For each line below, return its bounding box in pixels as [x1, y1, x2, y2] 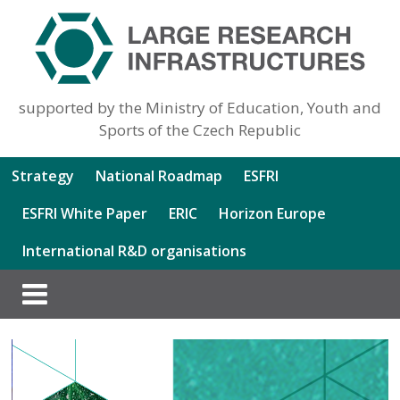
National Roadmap [96, 165, 223, 186]
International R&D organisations [22, 240, 247, 261]
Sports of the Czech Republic [98, 119, 301, 140]
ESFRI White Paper [22, 203, 148, 223]
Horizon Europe [219, 203, 327, 223]
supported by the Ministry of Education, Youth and [18, 96, 381, 118]
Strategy [12, 165, 75, 186]
